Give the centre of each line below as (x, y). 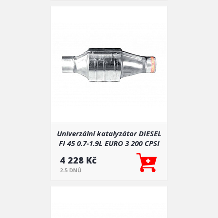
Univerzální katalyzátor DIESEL (109, 133)
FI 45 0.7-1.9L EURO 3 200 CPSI (109, 143)
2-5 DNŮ (71, 170)
